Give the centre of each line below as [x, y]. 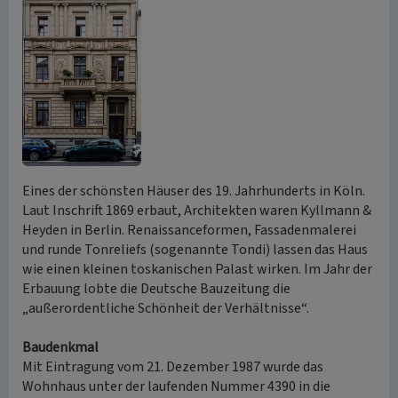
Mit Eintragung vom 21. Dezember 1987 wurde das [173, 367]
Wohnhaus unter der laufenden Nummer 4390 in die [176, 386]
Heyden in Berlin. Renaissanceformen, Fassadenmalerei [189, 230]
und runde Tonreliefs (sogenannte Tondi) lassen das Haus [195, 250]
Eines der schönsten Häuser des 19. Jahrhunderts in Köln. [194, 191]
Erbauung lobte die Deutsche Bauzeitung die [156, 289]
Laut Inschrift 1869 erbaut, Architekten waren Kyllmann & [197, 211]
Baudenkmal [60, 347]
